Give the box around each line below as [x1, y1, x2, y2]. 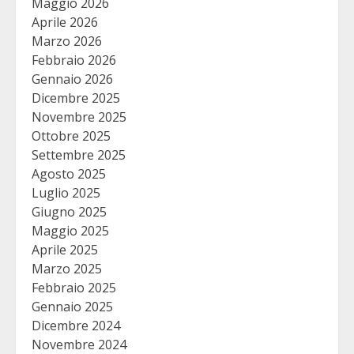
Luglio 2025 [32, 184, 100, 202]
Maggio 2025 [32, 222, 109, 240]
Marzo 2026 [32, 32, 102, 51]
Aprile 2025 [32, 241, 98, 259]
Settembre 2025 [32, 146, 126, 164]
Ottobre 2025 [32, 127, 111, 145]
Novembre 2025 [32, 108, 126, 126]
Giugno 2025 [32, 203, 107, 221]
